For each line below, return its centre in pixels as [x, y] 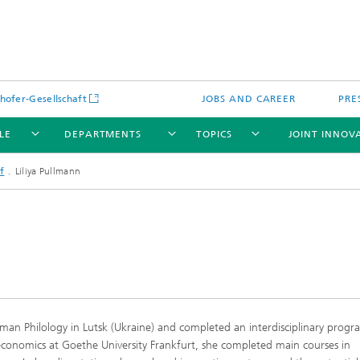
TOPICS [214, 134]
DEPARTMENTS [103, 134]
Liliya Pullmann [48, 171]
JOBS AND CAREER [249, 99]
